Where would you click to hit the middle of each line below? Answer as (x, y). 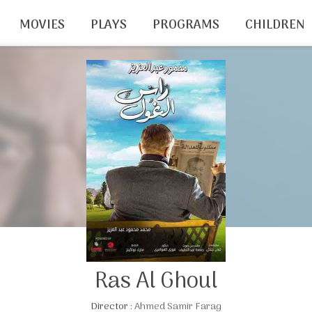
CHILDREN (275, 25)
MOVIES (42, 25)
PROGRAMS (186, 25)
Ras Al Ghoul (156, 282)
